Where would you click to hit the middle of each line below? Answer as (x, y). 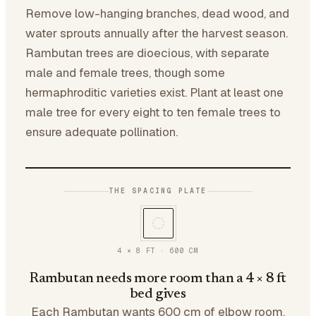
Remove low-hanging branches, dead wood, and (157, 13)
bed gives (158, 294)
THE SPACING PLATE (158, 191)
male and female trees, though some (125, 73)
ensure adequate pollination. (102, 132)
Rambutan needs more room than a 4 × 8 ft (158, 279)
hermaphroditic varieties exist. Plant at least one (154, 92)
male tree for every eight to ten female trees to (153, 112)
